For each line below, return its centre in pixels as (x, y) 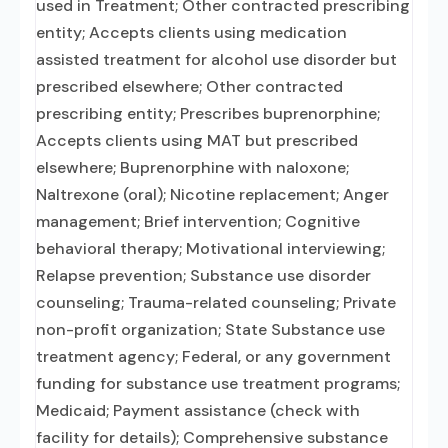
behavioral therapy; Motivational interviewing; (210, 248)
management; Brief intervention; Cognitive (198, 221)
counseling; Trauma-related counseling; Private (216, 302)
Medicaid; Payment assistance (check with (198, 410)
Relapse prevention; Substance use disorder (203, 275)
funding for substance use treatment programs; (218, 383)
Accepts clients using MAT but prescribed (197, 140)
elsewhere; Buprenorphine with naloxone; (192, 167)
